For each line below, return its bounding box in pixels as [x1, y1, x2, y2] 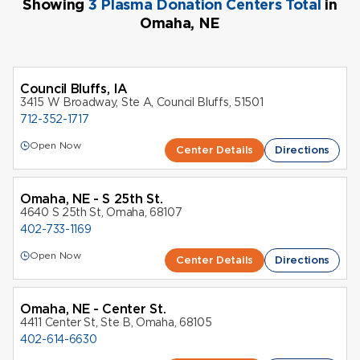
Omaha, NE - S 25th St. [20, 191, 163, 207]
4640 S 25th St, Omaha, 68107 [20, 206, 182, 219]
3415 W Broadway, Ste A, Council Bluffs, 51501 [20, 96, 264, 108]
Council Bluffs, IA [20, 81, 128, 96]
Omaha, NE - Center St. [20, 301, 166, 317]
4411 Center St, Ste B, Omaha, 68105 [20, 316, 212, 329]
